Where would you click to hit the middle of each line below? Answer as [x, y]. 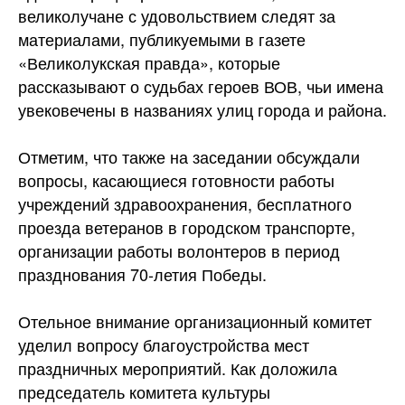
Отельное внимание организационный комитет [195, 321]
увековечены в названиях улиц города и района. [202, 109]
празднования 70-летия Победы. [142, 274]
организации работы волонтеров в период [179, 250]
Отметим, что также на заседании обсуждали [189, 156]
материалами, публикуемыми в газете [162, 39]
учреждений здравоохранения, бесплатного [185, 203]
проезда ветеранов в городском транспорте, [187, 227]
